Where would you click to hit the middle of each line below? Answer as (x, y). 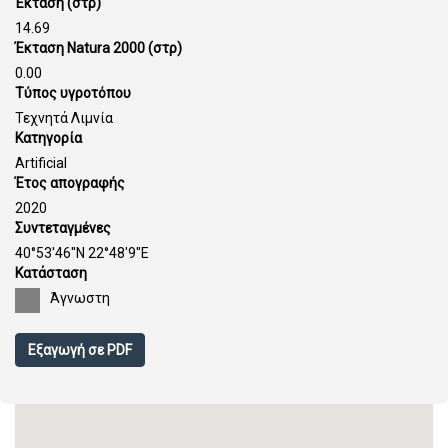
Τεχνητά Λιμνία (64, 118)
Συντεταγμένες (63, 228)
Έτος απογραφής (70, 183)
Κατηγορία (48, 138)
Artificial (41, 163)
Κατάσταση (51, 273)
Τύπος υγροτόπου (73, 93)
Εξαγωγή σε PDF (80, 350)
